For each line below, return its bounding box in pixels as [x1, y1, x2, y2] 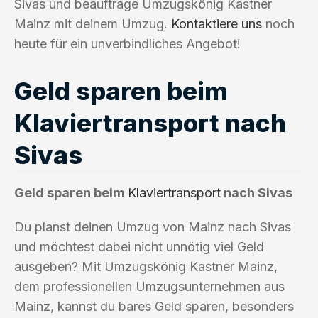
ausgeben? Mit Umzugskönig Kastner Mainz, [14, 258, 278, 274]
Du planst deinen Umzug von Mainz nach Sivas [14, 219, 291, 234]
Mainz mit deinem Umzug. [14, 16, 171, 31]
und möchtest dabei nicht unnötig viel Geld [14, 238, 264, 254]
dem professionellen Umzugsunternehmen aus [14, 278, 285, 294]
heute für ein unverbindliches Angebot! [14, 35, 241, 51]
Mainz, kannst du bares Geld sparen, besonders [14, 298, 294, 314]
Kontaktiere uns [171, 16, 262, 31]
